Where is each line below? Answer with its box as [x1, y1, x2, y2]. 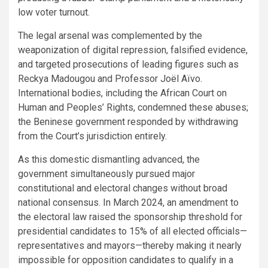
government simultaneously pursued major [18, 167, 195, 179]
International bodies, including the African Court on [18, 87, 227, 99]
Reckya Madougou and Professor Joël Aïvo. [18, 72, 202, 84]
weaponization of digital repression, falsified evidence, [18, 44, 248, 56]
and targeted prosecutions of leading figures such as [18, 58, 239, 70]
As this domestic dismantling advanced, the [18, 153, 200, 165]
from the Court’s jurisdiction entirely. [18, 130, 167, 142]
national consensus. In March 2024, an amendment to [18, 196, 239, 208]
